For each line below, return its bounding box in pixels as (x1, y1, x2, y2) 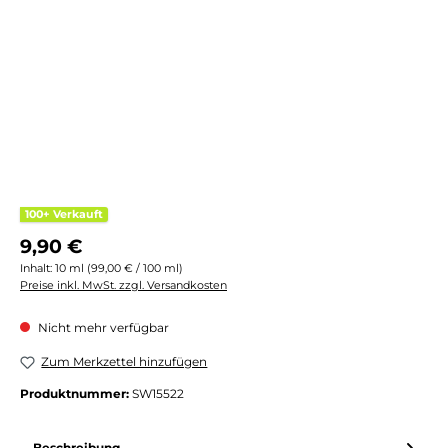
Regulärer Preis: (19, 231, 114, 247)
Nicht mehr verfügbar (35, 320, 169, 336)
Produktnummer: (20, 386, 132, 402)
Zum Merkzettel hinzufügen (41, 354, 208, 370)
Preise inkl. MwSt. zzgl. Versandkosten (20, 277, 227, 292)
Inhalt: (20, 260, 55, 275)
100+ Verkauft (25, 206, 103, 221)
